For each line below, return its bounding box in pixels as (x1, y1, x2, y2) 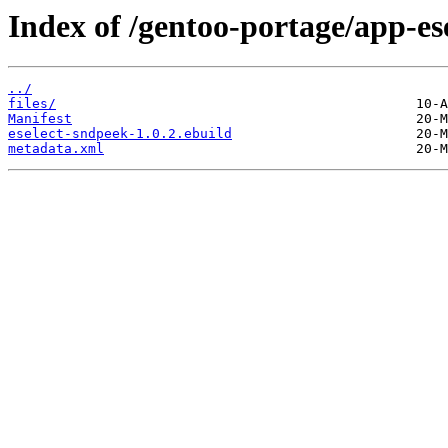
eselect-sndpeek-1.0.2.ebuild (8, 126, 232, 142)
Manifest (8, 111, 72, 127)
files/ (8, 96, 56, 112)
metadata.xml (8, 141, 104, 157)
